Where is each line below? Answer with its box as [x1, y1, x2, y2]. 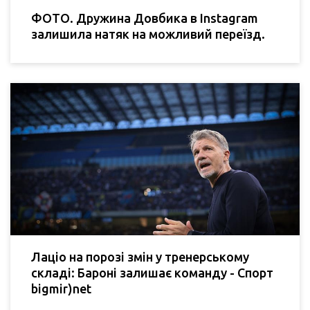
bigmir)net [31, 281, 91, 295]
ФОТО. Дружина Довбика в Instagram [31, 11, 258, 26]
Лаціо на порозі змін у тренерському [31, 249, 249, 264]
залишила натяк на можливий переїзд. [31, 27, 265, 42]
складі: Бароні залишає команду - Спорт [31, 265, 273, 280]
